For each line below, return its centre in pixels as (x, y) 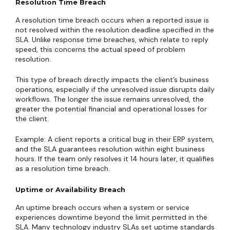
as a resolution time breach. (63, 168)
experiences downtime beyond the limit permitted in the (111, 217)
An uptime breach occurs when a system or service (102, 207)
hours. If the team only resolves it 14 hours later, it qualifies (115, 159)
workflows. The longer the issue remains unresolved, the (110, 99)
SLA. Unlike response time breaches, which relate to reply (112, 40)
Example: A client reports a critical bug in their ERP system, (115, 139)
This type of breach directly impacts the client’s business (112, 80)
